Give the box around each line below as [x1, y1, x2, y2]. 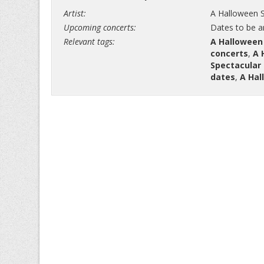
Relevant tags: [64, 36, 115, 47]
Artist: [64, 8, 86, 19]
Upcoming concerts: [64, 22, 136, 33]
